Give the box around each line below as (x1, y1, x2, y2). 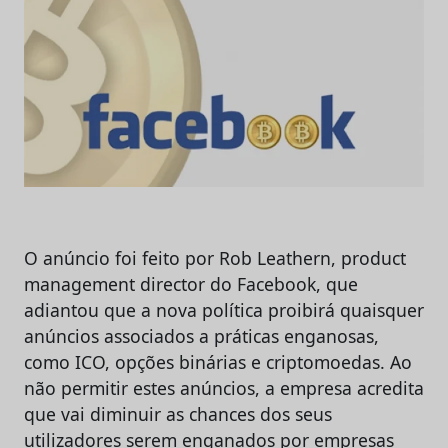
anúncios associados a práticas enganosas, (24, 323, 379, 348)
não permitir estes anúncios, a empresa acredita (24, 375, 424, 400)
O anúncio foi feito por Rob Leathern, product (24, 245, 406, 270)
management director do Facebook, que (24, 271, 358, 296)
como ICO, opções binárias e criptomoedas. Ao (24, 349, 412, 374)
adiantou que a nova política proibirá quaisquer (24, 297, 424, 322)
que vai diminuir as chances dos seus (24, 401, 332, 426)
